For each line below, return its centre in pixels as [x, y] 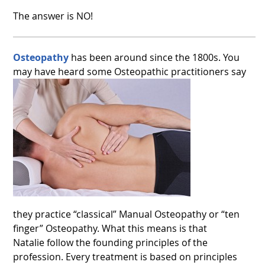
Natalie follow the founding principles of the [111, 243]
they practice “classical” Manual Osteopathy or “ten [127, 214]
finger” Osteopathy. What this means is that [110, 229]
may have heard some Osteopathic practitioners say [130, 72]
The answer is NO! [53, 16]
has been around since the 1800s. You [154, 58]
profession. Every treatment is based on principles [125, 257]
